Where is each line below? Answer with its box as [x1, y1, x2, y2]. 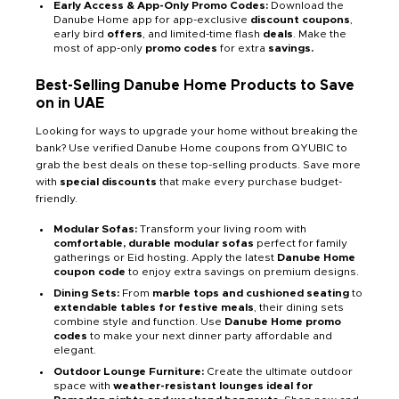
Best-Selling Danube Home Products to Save [36, 78, 354, 94]
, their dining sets [254, 302, 344, 313]
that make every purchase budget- [157, 176, 342, 188]
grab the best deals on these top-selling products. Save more [36, 159, 361, 171]
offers [107, 28, 142, 40]
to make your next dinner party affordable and [90, 330, 332, 342]
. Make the [293, 28, 346, 40]
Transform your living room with [140, 224, 306, 235]
